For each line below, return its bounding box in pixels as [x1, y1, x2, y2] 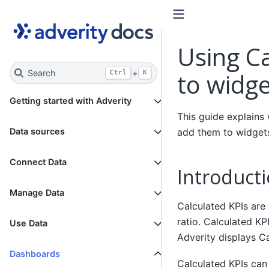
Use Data [10, 218, 47, 229]
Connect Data [10, 157, 67, 168]
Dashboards [10, 249, 60, 259]
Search [27, 67, 56, 78]
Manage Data [10, 187, 64, 198]
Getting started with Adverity [10, 95, 131, 106]
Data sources [10, 126, 65, 137]
